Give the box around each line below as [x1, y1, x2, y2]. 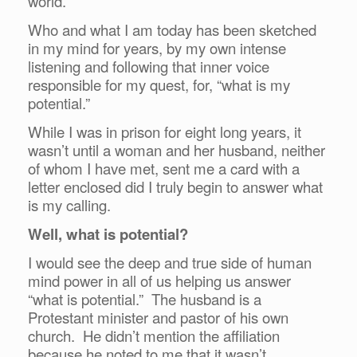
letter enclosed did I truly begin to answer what [28, 175, 323, 197]
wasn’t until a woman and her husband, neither [28, 139, 325, 160]
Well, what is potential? [28, 222, 188, 245]
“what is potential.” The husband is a [28, 288, 261, 309]
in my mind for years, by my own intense [28, 37, 286, 58]
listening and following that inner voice [28, 55, 269, 76]
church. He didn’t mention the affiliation [28, 324, 280, 346]
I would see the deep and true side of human [28, 251, 312, 273]
